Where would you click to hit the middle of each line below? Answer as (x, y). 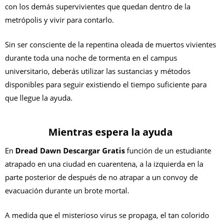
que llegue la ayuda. (39, 97)
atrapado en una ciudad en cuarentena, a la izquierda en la (104, 164)
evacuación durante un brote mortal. (67, 191)
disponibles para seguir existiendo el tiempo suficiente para (106, 84)
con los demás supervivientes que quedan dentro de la (98, 7)
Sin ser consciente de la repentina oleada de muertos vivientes (110, 44)
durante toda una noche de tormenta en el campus (91, 57)
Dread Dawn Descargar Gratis (70, 151)
